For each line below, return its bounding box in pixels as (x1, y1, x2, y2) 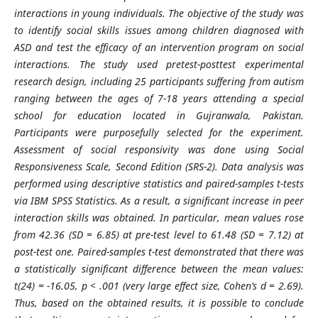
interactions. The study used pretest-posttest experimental (13, 57, 305, 71)
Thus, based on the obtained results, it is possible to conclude (13, 295, 305, 309)
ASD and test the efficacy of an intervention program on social (13, 40, 305, 54)
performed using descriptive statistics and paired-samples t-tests (13, 176, 305, 190)
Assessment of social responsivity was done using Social (13, 142, 305, 156)
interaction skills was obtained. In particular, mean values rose (13, 210, 305, 224)
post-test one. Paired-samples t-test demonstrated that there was (13, 244, 305, 258)
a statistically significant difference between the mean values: (13, 261, 305, 275)
